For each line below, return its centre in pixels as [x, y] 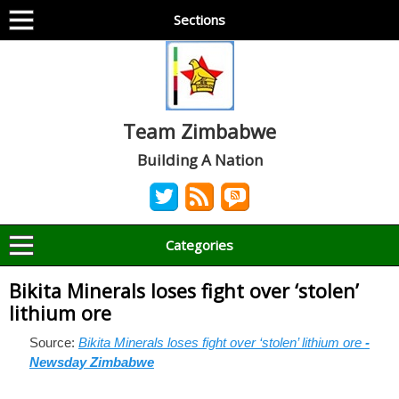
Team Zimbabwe [199, 131]
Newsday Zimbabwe [91, 362]
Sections [199, 20]
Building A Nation [199, 160]
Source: [53, 342]
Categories [199, 245]
